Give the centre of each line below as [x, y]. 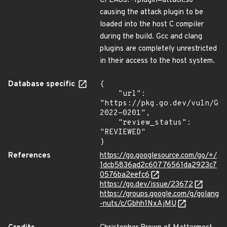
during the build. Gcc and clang [151, 37]
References [29, 156]
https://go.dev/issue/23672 [146, 185]
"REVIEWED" [123, 133]
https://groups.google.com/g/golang [159, 194]
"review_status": [109, 123]
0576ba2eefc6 [125, 175]
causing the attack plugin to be [152, 12]
